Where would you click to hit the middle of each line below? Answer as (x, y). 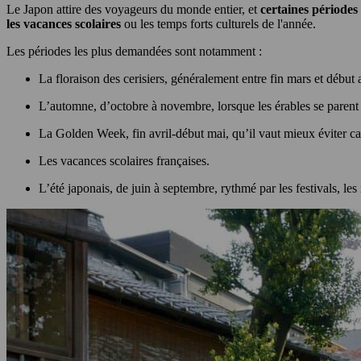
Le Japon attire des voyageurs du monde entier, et (133, 10)
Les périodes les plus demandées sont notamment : (136, 52)
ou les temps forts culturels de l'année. (220, 24)
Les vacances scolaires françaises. (126, 161)
